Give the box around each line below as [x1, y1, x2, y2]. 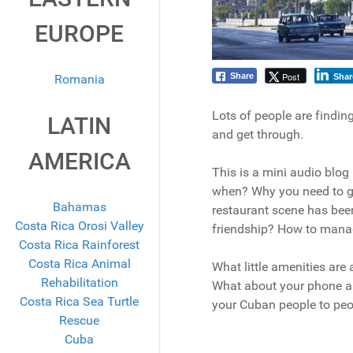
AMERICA [28, 147, 131, 176]
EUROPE [35, 20, 124, 48]
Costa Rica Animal [28, 256, 131, 272]
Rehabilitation [40, 275, 118, 291]
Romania [54, 72, 105, 87]
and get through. [211, 127, 303, 143]
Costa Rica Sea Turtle [20, 294, 139, 310]
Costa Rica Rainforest [19, 237, 140, 253]
